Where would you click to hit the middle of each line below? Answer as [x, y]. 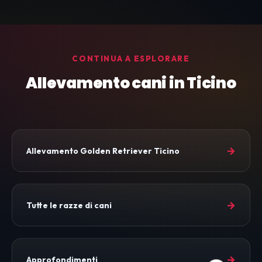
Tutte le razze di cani [69, 205]
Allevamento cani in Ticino [131, 83]
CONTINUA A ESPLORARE [131, 59]
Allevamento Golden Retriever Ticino [103, 151]
